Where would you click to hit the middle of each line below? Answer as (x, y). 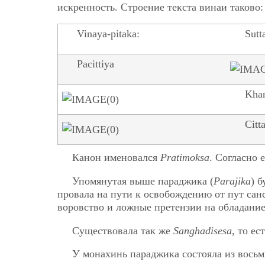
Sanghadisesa (203, 230)
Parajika (232, 181)
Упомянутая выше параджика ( (143, 181)
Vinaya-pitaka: (108, 34)
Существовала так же (123, 230)
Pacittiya (96, 64)
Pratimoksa (185, 158)
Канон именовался (116, 158)
